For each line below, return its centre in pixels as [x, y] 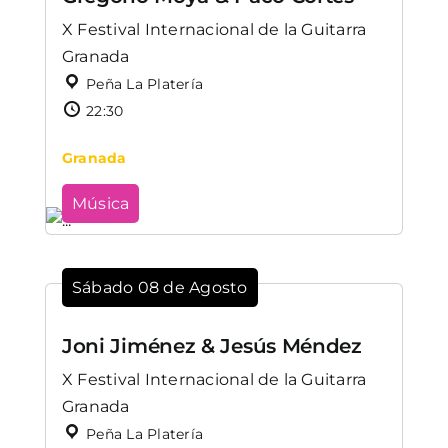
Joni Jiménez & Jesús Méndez [211, 345]
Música [100, 204]
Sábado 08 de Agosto [159, 288]
